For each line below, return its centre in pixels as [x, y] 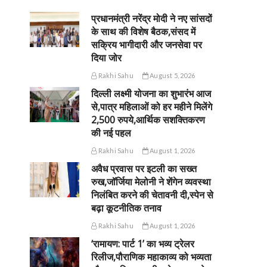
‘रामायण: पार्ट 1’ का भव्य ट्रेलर [143, 244]
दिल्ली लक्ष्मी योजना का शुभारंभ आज [151, 94]
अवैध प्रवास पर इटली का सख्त [144, 169]
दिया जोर [107, 58]
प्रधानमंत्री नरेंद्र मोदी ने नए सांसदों [152, 19]
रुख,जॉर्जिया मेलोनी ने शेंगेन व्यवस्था [151, 182]
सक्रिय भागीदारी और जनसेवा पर [147, 45]
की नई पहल [111, 133]
